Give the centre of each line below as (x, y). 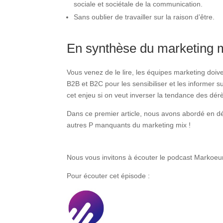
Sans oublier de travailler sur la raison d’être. (144, 17)
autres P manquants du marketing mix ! (129, 125)
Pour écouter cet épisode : (110, 175)
